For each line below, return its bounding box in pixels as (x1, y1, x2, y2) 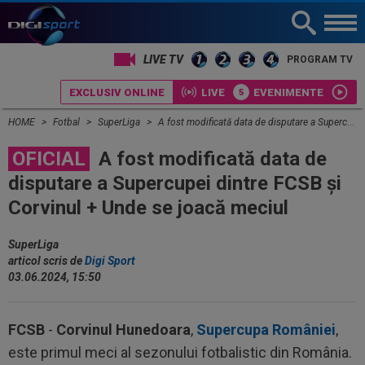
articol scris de (8, 254, 85, 267)
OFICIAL (12, 147, 86, 170)
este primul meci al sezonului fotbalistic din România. (8, 344, 352, 361)
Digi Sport (85, 254, 135, 267)
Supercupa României (196, 321, 336, 338)
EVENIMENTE (253, 86, 323, 99)
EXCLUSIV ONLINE (69, 86, 165, 99)
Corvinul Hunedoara (56, 321, 191, 338)
